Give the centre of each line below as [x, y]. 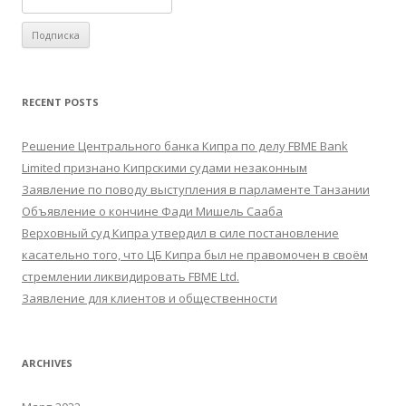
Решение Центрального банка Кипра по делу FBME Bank [185, 145]
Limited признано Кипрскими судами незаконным [164, 167]
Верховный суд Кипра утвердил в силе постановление [180, 232]
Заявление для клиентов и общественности [150, 298]
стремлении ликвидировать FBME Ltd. [130, 276]
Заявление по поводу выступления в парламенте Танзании [196, 189]
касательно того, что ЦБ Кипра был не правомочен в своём [195, 254]
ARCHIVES [47, 362]
